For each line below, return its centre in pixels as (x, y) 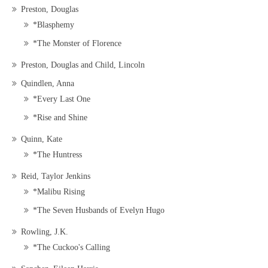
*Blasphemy (54, 25)
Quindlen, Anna (48, 84)
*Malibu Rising (59, 192)
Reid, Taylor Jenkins (56, 176)
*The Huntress (57, 155)
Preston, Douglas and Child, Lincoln (83, 65)
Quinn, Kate (42, 139)
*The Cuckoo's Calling (71, 248)
